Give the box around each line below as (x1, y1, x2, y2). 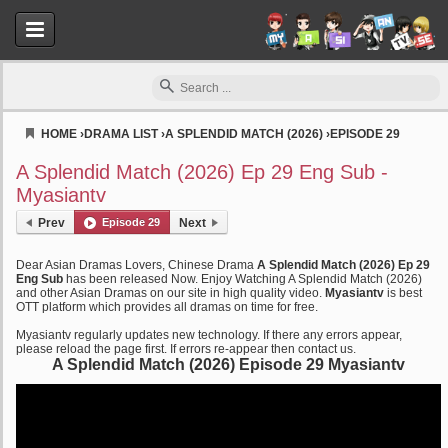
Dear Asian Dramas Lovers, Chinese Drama (16, 258, 257, 272)
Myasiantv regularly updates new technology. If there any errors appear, (16, 328, 402, 342)
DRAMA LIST (84, 127, 158, 141)
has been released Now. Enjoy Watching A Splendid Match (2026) (63, 272, 422, 286)
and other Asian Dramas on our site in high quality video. (16, 286, 325, 300)
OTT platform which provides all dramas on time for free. (16, 300, 318, 314)
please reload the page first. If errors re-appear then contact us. (16, 342, 356, 356)
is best (384, 286, 422, 300)
